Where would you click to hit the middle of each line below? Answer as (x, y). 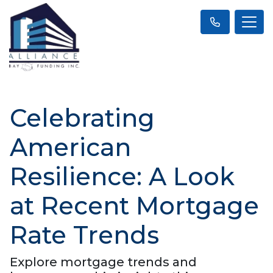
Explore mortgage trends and (103, 262)
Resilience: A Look (122, 176)
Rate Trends (84, 235)
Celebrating (82, 118)
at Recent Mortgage (134, 205)
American (70, 147)
